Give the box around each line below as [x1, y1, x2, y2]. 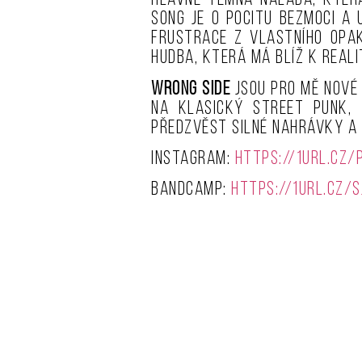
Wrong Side [151, 79, 231, 99]
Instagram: [151, 149, 235, 170]
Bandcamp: [151, 180, 231, 200]
